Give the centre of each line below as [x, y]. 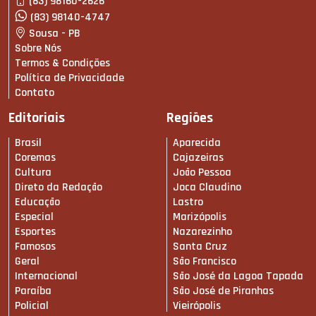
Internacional [46, 276]
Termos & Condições [62, 63]
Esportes [35, 232]
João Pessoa [202, 173]
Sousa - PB [55, 34]
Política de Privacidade [69, 78]
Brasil [28, 143]
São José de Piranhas [223, 291]
